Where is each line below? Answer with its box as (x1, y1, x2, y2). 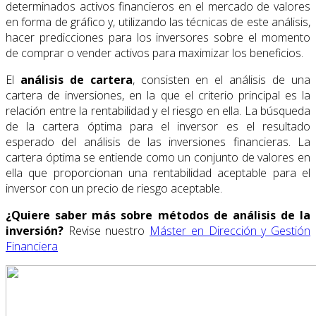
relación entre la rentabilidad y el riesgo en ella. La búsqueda (6, 103, 310, 119)
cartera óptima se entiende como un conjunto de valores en (6, 150, 310, 166)
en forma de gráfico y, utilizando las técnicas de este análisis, (6, 14, 310, 30)
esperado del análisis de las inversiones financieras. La (6, 134, 310, 150)
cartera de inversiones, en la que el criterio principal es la (6, 87, 310, 104)
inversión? (6, 223, 63, 239)
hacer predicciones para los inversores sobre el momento (6, 30, 310, 46)
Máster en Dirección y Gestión (150, 223, 311, 239)
